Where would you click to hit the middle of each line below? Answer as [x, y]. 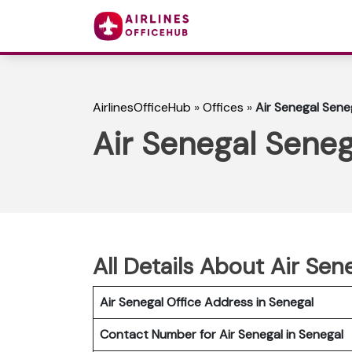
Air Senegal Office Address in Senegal [207, 302]
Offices [223, 108]
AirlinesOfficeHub [142, 108]
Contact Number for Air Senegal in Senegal [222, 334]
